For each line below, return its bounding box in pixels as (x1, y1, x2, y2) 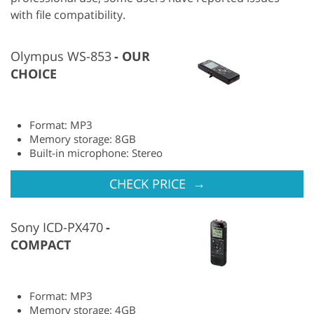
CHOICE (11, 64, 57, 82)
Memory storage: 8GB (29, 131, 136, 146)
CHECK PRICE (109, 175, 189, 192)
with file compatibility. (11, 6, 125, 22)
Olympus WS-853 (11, 47, 111, 64)
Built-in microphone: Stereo (29, 145, 163, 160)
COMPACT (11, 235, 71, 253)
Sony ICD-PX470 (11, 218, 103, 235)
